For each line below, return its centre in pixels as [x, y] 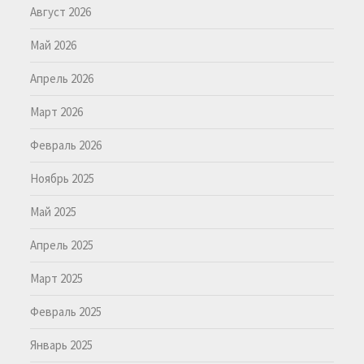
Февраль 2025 [66, 311]
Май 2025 [54, 211]
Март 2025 [57, 278]
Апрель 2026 [62, 78]
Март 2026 [57, 111]
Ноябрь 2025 [63, 178]
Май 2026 [54, 45]
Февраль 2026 [66, 145]
